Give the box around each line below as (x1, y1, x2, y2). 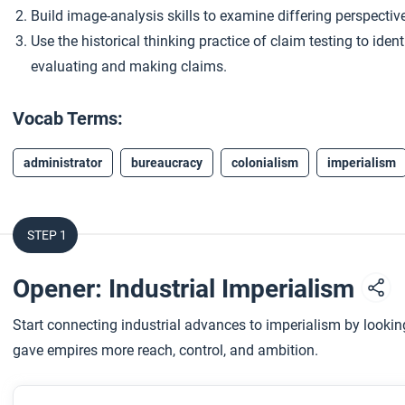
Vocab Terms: (13, 108, 124, 129)
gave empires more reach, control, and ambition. (13, 342, 318, 359)
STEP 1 (27, 228, 67, 242)
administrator (24, 155, 102, 170)
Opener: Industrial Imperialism (13, 274, 361, 304)
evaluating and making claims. (31, 58, 227, 75)
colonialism (231, 155, 298, 170)
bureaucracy (131, 155, 202, 170)
